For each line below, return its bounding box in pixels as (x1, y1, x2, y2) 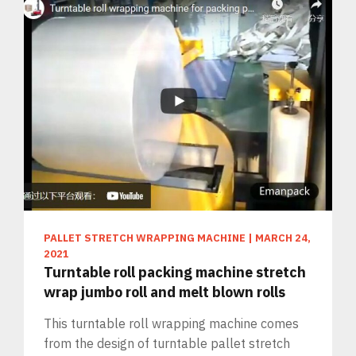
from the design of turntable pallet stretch (44, 335, 290, 352)
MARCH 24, (255, 231, 311, 246)
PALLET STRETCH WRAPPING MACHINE (44, 231, 246, 246)
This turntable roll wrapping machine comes (44, 315, 299, 332)
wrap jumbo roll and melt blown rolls (44, 283, 285, 302)
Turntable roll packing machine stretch (44, 263, 306, 282)
